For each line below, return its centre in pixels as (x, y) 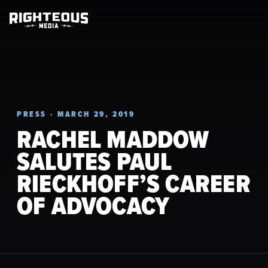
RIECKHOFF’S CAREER (134, 184)
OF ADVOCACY (93, 206)
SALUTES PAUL (95, 162)
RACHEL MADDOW (113, 139)
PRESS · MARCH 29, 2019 (76, 114)
